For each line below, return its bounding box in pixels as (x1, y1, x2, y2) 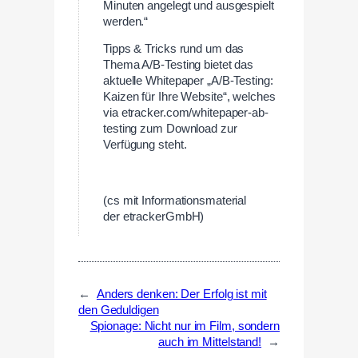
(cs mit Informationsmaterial (103, 193, 247, 207)
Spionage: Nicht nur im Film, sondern (89, 319, 280, 332)
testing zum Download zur (103, 122, 237, 136)
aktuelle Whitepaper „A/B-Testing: (103, 74, 273, 88)
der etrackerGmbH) (103, 209, 205, 223)
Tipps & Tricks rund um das (103, 42, 245, 56)
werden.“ (103, 14, 149, 28)
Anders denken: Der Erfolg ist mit (96, 287, 267, 300)
